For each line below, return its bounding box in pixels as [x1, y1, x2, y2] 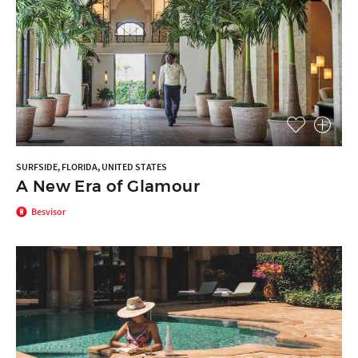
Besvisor [31, 205, 66, 218]
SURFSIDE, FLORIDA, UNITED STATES [16, 160, 167, 173]
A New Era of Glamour [16, 176, 200, 196]
